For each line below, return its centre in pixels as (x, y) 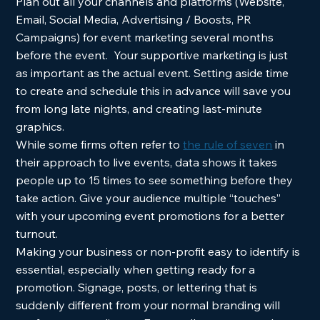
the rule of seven (228, 144)
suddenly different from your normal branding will (150, 305)
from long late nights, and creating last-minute (141, 109)
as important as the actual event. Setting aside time (154, 73)
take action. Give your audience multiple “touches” (151, 198)
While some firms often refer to (100, 144)
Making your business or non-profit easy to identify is (160, 251)
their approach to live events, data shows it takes (148, 162)
